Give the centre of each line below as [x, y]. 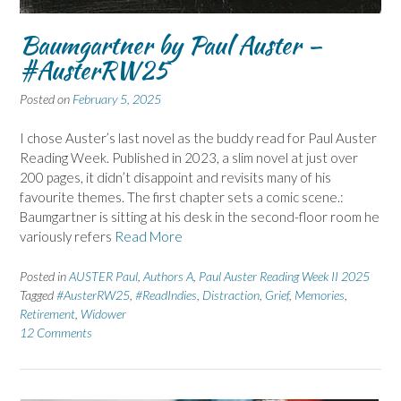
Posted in [44, 276]
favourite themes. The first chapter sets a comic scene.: [182, 197]
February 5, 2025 [117, 98]
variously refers [67, 237]
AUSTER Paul [103, 276]
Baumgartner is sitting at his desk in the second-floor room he [200, 217]
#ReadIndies [166, 294]
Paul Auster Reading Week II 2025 [284, 276]
